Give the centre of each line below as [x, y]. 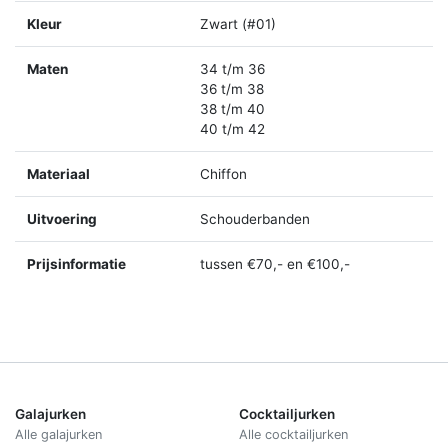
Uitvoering [62, 218]
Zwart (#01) [238, 23]
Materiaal [58, 173]
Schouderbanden [255, 218]
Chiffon [223, 173]
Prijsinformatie [76, 263]
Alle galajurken [58, 434]
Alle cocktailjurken [293, 434]
